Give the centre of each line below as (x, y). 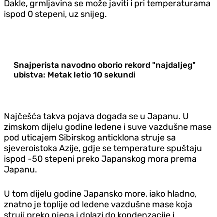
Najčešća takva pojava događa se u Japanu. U (96, 116)
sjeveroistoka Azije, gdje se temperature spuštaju (103, 148)
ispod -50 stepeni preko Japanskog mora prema (100, 159)
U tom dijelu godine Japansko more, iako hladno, (100, 194)
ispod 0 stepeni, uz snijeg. (55, 14)
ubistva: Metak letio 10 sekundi (74, 74)
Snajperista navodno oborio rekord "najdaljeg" (105, 65)
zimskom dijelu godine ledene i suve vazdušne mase (108, 127)
